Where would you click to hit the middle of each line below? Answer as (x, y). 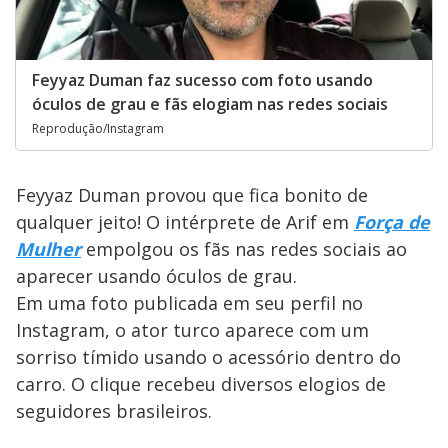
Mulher (48, 249)
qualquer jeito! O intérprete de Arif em (185, 222)
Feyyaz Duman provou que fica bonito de (192, 195)
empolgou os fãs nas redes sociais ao (244, 249)
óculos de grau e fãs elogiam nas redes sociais (210, 104)
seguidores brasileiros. (114, 411)
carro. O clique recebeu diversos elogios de (201, 384)
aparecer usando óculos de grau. (156, 276)
